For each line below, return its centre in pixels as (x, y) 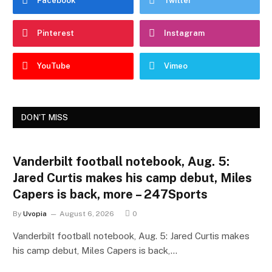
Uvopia (35, 213)
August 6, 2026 (87, 213)
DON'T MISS (45, 117)
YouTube (54, 66)
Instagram (184, 33)
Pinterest (56, 33)
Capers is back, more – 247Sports (110, 194)
